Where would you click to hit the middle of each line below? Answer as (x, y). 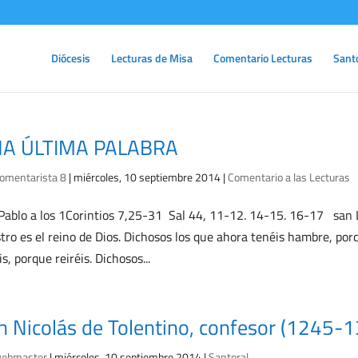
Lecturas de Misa (152, 58)
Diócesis (71, 58)
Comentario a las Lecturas (288, 177)
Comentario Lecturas (263, 58)
